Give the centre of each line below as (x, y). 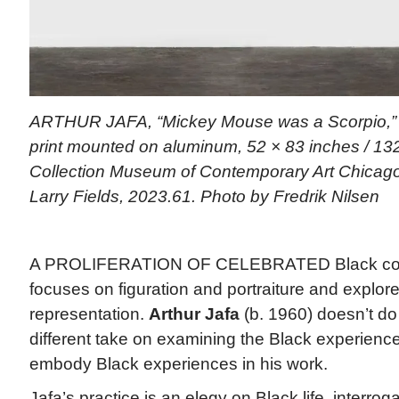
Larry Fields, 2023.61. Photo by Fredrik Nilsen (204, 197)
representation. (89, 314)
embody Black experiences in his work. (178, 364)
